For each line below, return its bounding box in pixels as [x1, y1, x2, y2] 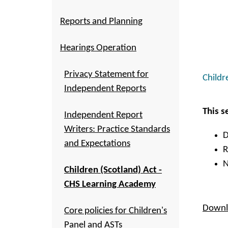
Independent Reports [64, 84, 146, 94]
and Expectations [64, 139, 130, 149]
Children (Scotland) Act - [64, 165, 162, 175]
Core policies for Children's [64, 206, 167, 216]
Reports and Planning [60, 17, 142, 26]
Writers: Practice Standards [64, 125, 170, 134]
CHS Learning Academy [64, 180, 156, 189]
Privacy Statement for [64, 70, 149, 79]
